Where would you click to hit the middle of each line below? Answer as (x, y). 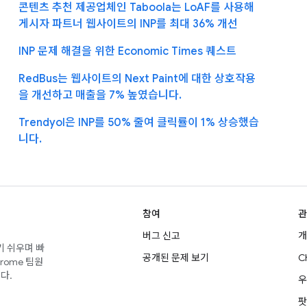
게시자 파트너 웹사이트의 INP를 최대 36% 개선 (128, 24)
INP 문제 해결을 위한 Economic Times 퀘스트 (127, 51)
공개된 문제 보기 (176, 258)
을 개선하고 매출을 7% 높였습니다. (100, 95)
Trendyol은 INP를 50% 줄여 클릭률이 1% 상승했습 (138, 122)
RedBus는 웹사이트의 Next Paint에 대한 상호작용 (137, 78)
